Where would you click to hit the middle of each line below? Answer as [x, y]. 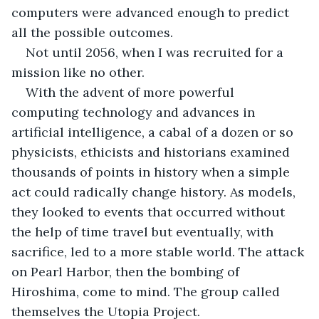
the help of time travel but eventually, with [144, 231]
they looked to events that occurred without [150, 211]
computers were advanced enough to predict [152, 12]
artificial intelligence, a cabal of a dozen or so [154, 132]
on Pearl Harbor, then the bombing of [127, 271]
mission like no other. [80, 72]
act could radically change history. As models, [155, 192]
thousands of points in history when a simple [152, 172]
